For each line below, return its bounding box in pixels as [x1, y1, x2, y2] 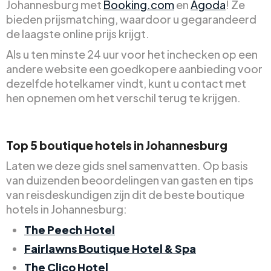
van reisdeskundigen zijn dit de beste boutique [6, 187, 244, 201]
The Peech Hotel [24, 222, 115, 237]
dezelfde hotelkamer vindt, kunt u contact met [6, 76, 246, 90]
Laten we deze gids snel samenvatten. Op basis [6, 158, 248, 172]
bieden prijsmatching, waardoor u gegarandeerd [6, 11, 256, 26]
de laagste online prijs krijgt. [6, 26, 149, 41]
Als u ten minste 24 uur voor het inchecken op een [6, 47, 258, 61]
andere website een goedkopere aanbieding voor [6, 61, 263, 76]
